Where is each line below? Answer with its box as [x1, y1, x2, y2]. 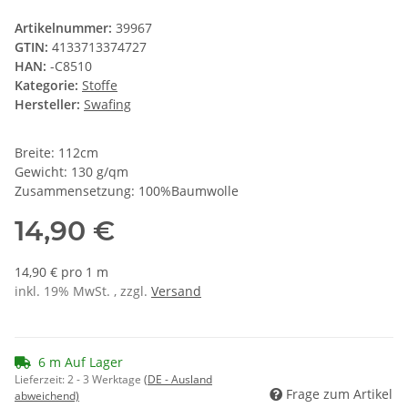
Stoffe [82, 76, 117, 95]
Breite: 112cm [15, 144, 98, 162]
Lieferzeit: [15, 372, 67, 388]
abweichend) [15, 388, 79, 404]
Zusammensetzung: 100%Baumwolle [15, 182, 239, 200]
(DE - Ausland [144, 372, 212, 388]
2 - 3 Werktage [67, 372, 144, 388]
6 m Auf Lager [38, 353, 123, 372]
